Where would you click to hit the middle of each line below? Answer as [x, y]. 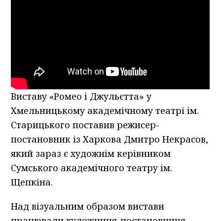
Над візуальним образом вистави [88, 206]
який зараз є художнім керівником [91, 153]
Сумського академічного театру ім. [92, 167]
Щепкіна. [32, 182]
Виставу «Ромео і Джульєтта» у [81, 96]
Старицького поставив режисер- [85, 125]
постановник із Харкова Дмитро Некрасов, [110, 139]
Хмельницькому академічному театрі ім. [105, 110]
